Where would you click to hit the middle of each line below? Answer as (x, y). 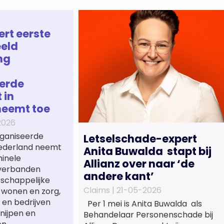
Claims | (100, 190)
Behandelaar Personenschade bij (148, 214)
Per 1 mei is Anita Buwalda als (143, 203)
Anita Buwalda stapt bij (147, 151)
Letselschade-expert (140, 138)
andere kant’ (119, 176)
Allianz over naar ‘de (139, 163)
